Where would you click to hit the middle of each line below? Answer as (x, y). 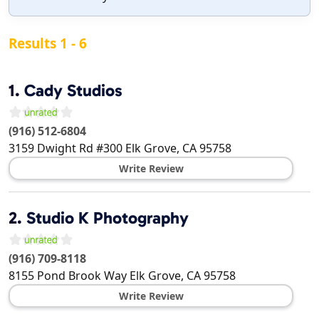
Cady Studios (73, 91)
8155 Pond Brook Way (68, 276)
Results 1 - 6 (48, 44)
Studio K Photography (108, 218)
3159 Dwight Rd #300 (66, 148)
